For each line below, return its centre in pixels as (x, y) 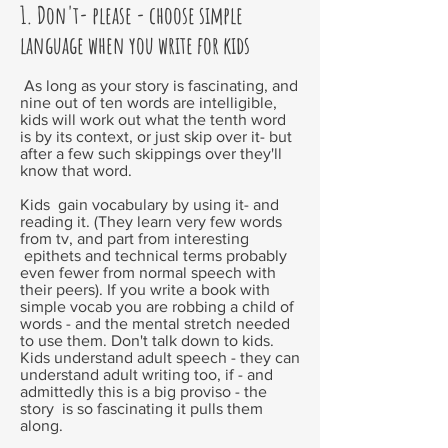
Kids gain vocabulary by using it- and (149, 204)
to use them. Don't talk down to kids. (147, 340)
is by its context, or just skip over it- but (156, 136)
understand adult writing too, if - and (146, 374)
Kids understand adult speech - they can (160, 357)
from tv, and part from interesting (134, 238)
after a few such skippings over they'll (151, 153)
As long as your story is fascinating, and (159, 85)
